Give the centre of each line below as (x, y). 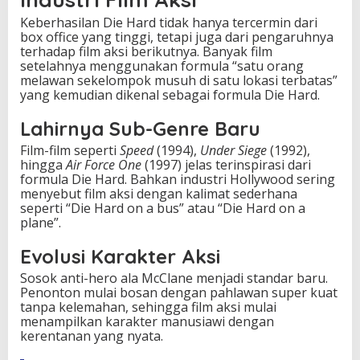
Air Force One (104, 164)
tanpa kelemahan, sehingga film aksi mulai (148, 307)
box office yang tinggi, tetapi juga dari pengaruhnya (177, 37)
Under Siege (233, 150)
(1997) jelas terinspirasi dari (226, 164)
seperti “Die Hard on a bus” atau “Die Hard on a (163, 208)
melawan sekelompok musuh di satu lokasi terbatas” (179, 80)
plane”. (41, 222)
